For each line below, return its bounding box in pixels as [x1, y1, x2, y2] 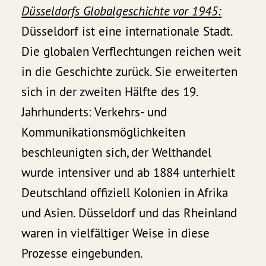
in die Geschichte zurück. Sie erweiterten [21, 63, 238, 80]
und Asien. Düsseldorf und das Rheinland [21, 204, 237, 221]
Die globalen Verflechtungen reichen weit [21, 43, 242, 59]
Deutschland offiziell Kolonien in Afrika [21, 184, 229, 201]
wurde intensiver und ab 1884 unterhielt [21, 164, 236, 180]
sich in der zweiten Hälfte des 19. [21, 83, 198, 100]
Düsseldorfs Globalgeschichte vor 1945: [21, 2, 222, 19]
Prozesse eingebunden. [21, 245, 144, 261]
